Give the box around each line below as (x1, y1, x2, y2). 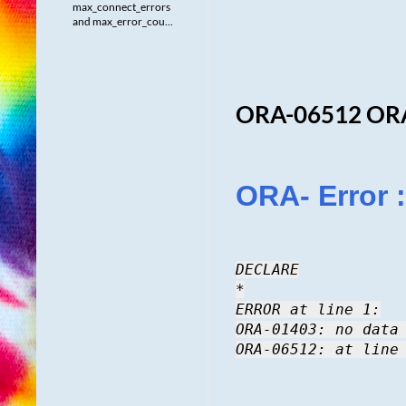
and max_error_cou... (72, 14, 173, 28)
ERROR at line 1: (236, 301, 381, 319)
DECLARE (236, 261, 299, 279)
